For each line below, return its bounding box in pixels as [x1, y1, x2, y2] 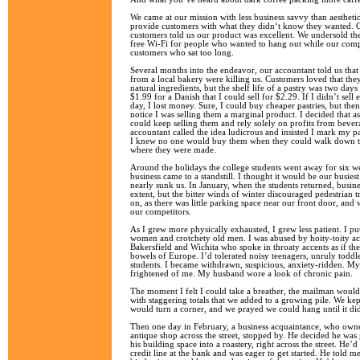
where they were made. [130, 145, 216, 154]
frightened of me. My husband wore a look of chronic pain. [130, 269, 353, 278]
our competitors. [130, 207, 191, 216]
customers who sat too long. [130, 48, 234, 57]
